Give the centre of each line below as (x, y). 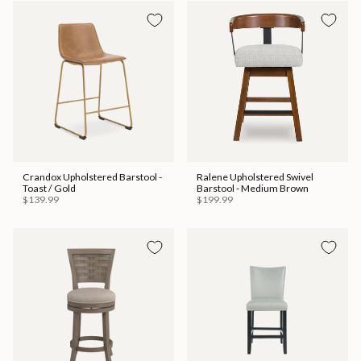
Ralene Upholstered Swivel (255, 177)
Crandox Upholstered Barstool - (92, 177)
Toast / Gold (49, 189)
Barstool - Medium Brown (253, 189)
